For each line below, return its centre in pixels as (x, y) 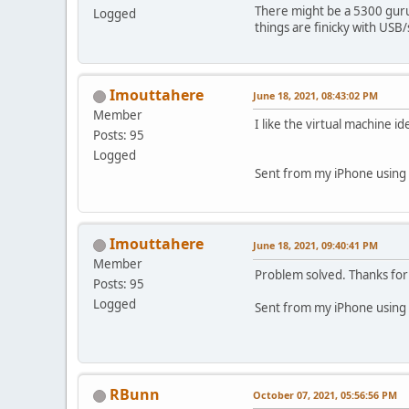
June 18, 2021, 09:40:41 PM (315, 246)
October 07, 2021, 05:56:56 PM (325, 395)
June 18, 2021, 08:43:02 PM (315, 96)
